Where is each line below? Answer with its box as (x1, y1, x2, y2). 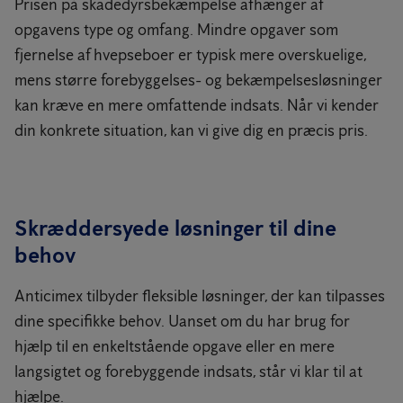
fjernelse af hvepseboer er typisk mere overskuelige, (14, 45, 366, 65)
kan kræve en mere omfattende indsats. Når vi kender (14, 95, 379, 115)
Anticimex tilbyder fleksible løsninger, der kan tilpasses (14, 286, 385, 306)
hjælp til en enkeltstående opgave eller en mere (14, 336, 335, 356)
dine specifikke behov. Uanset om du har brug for (14, 311, 350, 331)
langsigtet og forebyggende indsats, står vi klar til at (14, 362, 363, 381)
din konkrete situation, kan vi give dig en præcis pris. (14, 121, 368, 140)
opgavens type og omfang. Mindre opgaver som (14, 20, 338, 40)
